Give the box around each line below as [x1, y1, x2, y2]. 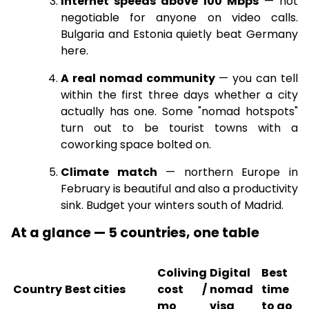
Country [13, 281, 62, 297]
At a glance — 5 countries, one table [11, 223, 259, 242]
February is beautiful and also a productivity [61, 181, 298, 197]
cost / [157, 281, 207, 297]
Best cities [65, 281, 126, 297]
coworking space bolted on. [61, 137, 211, 152]
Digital [210, 265, 250, 281]
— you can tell [215, 70, 299, 86]
